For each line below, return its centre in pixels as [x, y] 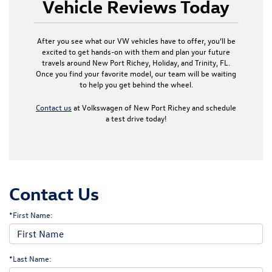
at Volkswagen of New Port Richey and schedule [154, 107]
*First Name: [31, 214]
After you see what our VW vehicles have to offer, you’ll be [136, 40]
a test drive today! [136, 118]
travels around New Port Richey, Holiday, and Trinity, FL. [136, 62]
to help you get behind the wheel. [136, 84]
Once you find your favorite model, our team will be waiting [136, 73]
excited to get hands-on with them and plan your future [136, 51]
